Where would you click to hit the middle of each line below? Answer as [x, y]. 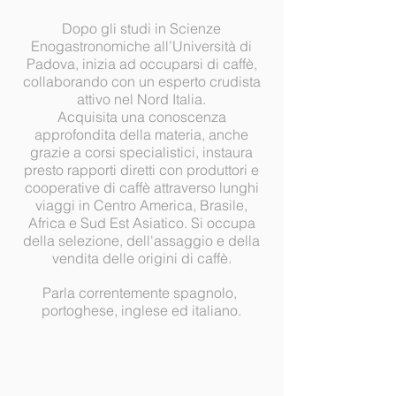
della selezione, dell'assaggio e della [141, 240]
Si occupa [223, 223]
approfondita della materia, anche [141, 134]
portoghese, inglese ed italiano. [141, 310]
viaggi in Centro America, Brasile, [141, 205]
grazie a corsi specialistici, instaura [141, 152]
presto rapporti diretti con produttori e [141, 170]
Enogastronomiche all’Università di [141, 46]
